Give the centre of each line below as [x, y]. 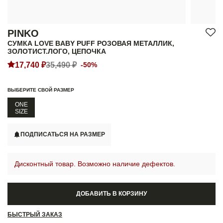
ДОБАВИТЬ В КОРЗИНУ [111, 194]
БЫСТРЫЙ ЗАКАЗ [35, 214]
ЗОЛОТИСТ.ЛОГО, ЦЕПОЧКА [57, 52]
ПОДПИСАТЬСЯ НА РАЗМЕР [63, 135]
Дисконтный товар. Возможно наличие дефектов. [95, 164]
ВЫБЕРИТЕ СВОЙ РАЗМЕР [41, 90]
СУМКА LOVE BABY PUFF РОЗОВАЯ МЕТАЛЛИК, [91, 44]
